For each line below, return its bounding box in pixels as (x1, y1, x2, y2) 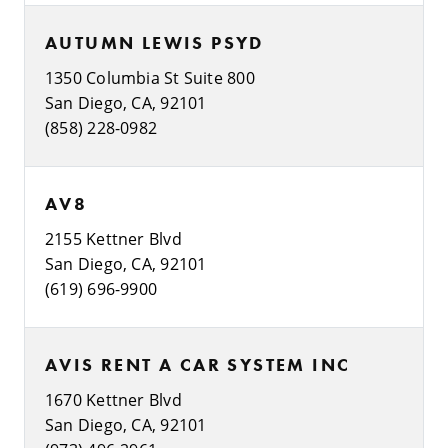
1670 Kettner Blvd (45, 388, 182, 410)
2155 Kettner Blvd (45, 227, 182, 249)
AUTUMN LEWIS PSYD (45, 30, 264, 54)
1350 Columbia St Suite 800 (45, 66, 255, 88)
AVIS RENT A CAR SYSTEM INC (45, 352, 351, 376)
